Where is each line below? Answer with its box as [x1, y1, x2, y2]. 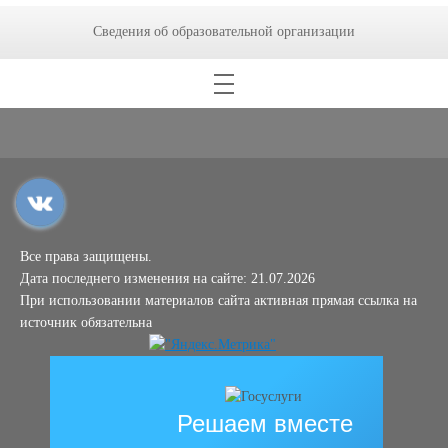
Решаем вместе [177, 410, 353, 437]
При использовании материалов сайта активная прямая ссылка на [20, 293, 417, 308]
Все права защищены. [20, 249, 152, 264]
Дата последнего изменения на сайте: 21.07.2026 [20, 271, 315, 286]
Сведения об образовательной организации [93, 24, 355, 39]
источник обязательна [20, 315, 152, 330]
